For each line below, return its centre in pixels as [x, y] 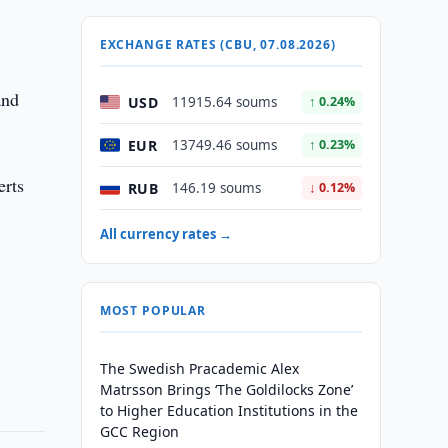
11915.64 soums [224, 102]
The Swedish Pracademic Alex [199, 368]
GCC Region [139, 431]
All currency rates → [165, 234]
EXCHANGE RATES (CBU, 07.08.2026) [217, 44]
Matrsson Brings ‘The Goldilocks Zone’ [226, 389]
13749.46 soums [224, 145]
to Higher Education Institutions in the [228, 410]
